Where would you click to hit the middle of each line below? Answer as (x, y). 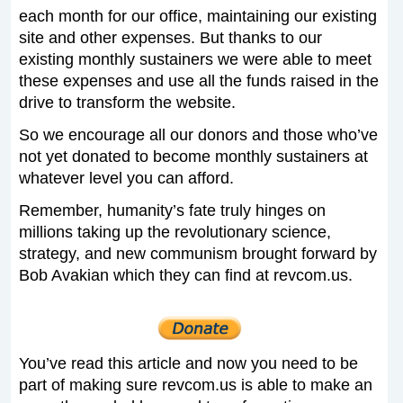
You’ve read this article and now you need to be (188, 363)
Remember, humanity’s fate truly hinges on (172, 210)
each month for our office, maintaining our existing (197, 16)
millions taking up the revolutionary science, (175, 232)
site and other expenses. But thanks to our (170, 37)
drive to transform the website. (127, 102)
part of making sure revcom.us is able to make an (195, 385)
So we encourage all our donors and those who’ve (198, 134)
